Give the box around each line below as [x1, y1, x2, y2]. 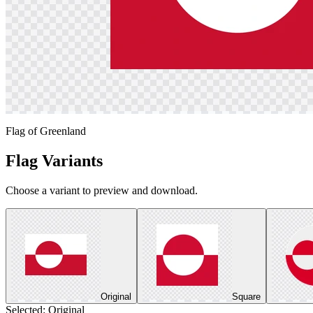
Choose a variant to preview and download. [6, 184, 198, 196]
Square [232, 291, 261, 302]
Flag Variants [6, 151, 103, 170]
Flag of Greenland [6, 124, 86, 137]
